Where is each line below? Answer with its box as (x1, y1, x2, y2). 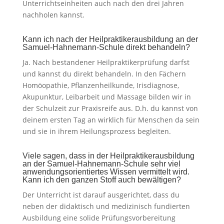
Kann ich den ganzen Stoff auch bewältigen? (22, 175, 181, 184)
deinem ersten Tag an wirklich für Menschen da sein (22, 115, 199, 125)
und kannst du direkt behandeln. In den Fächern (22, 69, 186, 79)
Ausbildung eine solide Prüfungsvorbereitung (22, 213, 175, 223)
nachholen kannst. (22, 10, 84, 20)
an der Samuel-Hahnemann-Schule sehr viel (22, 159, 180, 168)
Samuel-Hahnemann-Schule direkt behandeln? (22, 43, 190, 52)
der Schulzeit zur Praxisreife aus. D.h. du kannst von (22, 103, 198, 113)
